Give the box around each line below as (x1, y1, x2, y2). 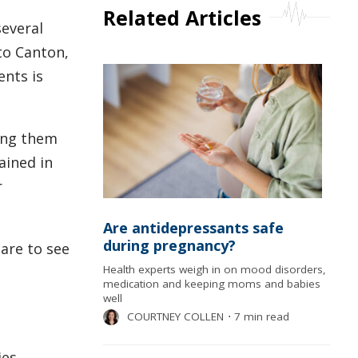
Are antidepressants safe (102, 218, 284, 238)
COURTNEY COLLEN (126, 309, 224, 324)
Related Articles (102, 4, 261, 32)
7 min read (230, 309, 289, 324)
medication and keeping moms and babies (102, 276, 320, 292)
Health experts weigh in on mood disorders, (102, 262, 326, 277)
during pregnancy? (102, 236, 236, 256)
